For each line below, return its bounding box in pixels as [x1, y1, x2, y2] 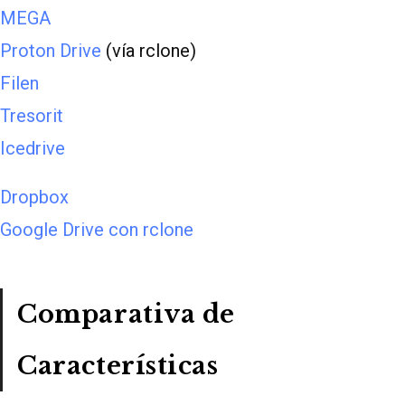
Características [17, 351, 219, 381]
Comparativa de [17, 299, 235, 330]
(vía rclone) [101, 40, 196, 62]
